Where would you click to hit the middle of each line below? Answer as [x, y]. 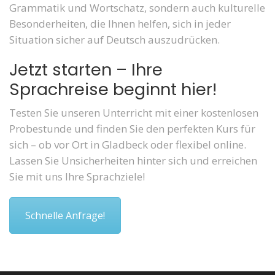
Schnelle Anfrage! [65, 215]
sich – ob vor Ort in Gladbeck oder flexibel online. [128, 144]
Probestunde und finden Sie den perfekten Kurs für [132, 128]
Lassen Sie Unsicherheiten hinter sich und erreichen [133, 160]
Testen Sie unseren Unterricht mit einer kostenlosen [134, 112]
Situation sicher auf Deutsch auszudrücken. [114, 39]
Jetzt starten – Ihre [86, 69]
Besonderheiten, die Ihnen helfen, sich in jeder [120, 23]
